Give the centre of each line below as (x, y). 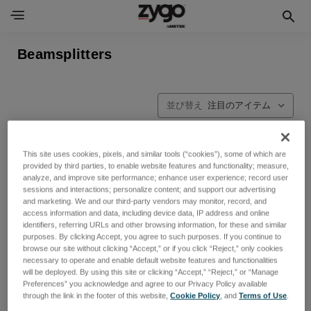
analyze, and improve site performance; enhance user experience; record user (156, 177)
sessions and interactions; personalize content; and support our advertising (150, 189)
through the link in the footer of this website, (97, 295)
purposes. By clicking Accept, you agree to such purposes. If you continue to (152, 236)
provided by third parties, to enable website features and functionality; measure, (156, 166)
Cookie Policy (195, 295)
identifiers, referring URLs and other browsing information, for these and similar (155, 225)
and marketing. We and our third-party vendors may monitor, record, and (145, 201)
